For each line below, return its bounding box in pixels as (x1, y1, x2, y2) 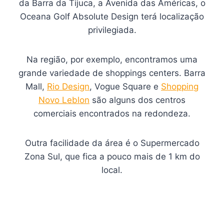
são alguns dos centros (89, 95, 185, 105)
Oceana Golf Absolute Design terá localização (20, 11, 204, 22)
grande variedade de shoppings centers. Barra (18, 68, 205, 78)
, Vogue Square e (89, 81, 161, 92)
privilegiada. (87, 25, 136, 35)
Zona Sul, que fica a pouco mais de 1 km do (24, 151, 200, 162)
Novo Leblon (38, 95, 89, 105)
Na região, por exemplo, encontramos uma (26, 54, 197, 65)
